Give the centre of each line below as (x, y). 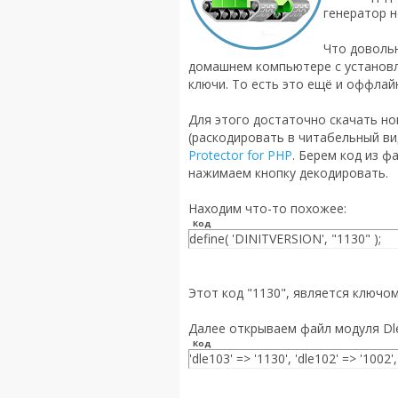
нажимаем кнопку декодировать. (288, 173)
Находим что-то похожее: (267, 209)
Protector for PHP (240, 155)
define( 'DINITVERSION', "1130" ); (285, 239)
